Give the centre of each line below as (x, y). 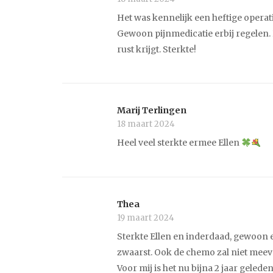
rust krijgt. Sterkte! (157, 49)
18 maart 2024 (146, 124)
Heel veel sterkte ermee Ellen (179, 143)
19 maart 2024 (146, 218)
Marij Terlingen (152, 111)
